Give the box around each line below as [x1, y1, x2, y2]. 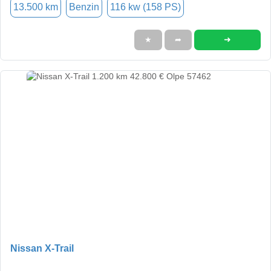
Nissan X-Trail [10, 243, 74, 253]
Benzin [69, 1, 99, 12]
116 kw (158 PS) [110, 1, 181, 12]
